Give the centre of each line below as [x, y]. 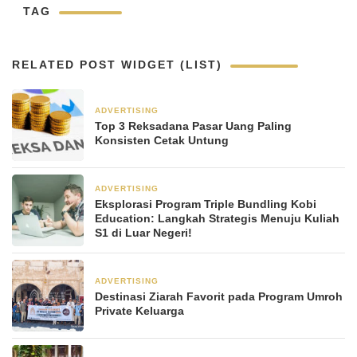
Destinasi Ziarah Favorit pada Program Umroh [219, 297]
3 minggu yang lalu [206, 282]
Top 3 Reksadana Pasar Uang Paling [193, 126]
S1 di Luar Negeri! [143, 233]
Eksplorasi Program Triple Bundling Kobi [206, 204]
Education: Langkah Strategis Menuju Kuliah [217, 219]
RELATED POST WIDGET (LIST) [117, 65]
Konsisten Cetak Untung [162, 141]
